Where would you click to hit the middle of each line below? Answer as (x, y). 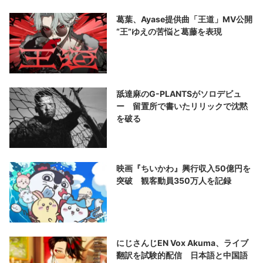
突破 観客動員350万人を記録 (174, 180)
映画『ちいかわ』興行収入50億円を (184, 168)
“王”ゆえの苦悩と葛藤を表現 (169, 31)
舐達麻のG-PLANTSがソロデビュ (179, 93)
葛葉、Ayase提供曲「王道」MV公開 (185, 19)
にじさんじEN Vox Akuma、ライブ (183, 242)
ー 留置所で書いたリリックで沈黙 (182, 106)
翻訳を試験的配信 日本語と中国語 (182, 255)
